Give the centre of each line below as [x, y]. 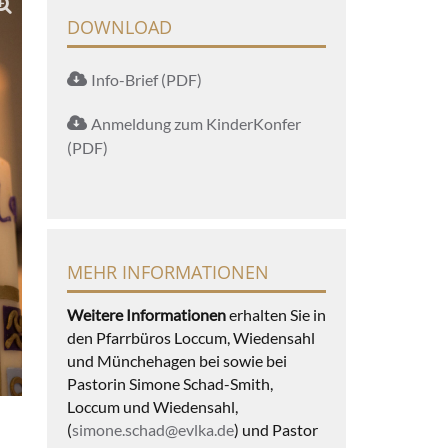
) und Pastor [275, 429]
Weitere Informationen [146, 314]
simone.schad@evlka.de [152, 429]
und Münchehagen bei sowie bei [176, 360]
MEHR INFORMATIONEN [167, 271]
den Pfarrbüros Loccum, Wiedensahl [190, 337]
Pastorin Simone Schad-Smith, [169, 383]
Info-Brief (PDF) [146, 79]
